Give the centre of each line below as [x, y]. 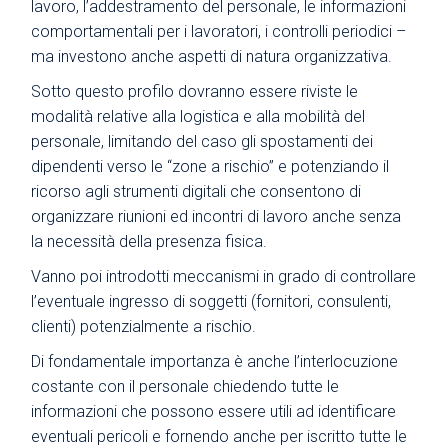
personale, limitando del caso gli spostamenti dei [202, 141]
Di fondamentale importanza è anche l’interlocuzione [215, 361]
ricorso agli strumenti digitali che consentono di [196, 191]
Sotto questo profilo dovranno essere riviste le [195, 91]
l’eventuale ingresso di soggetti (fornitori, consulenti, [211, 301]
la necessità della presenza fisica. [149, 241]
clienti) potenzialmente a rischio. [144, 326]
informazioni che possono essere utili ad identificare [214, 411]
